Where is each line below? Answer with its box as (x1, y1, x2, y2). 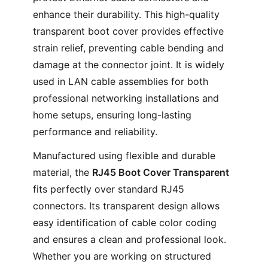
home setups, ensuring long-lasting (32, 109, 191, 121)
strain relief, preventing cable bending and (32, 42, 224, 54)
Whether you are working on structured (32, 250, 211, 262)
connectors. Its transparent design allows (32, 200, 220, 212)
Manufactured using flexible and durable (32, 150, 215, 162)
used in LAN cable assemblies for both (32, 75, 208, 87)
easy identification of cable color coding (32, 217, 217, 229)
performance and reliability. (32, 126, 157, 138)
